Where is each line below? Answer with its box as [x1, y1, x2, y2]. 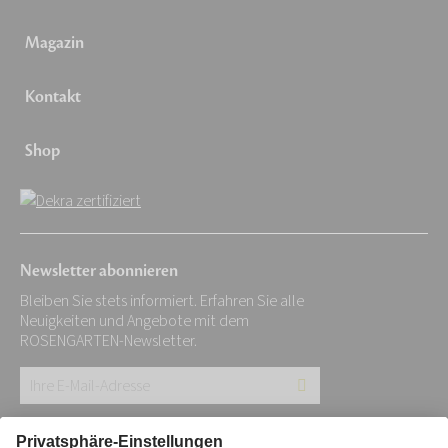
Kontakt [25, 86, 81, 109]
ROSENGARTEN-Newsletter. [20, 330, 197, 353]
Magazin [25, 32, 84, 55]
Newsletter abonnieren [20, 260, 178, 283]
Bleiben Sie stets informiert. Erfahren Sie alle [20, 290, 304, 313]
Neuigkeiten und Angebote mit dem [20, 310, 249, 333]
